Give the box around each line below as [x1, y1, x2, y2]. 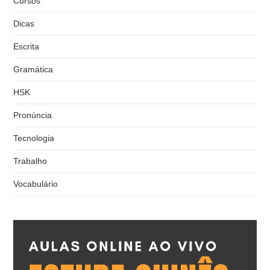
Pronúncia [13, 110, 52, 120]
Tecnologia [13, 133, 55, 143]
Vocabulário [13, 178, 58, 189]
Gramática [13, 64, 54, 74]
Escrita [13, 41, 40, 51]
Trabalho [13, 155, 48, 166]
